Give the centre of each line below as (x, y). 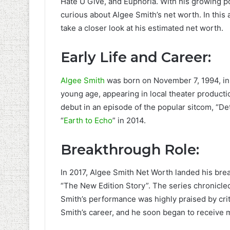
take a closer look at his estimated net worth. (142, 28)
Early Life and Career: (136, 57)
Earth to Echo (88, 120)
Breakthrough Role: (130, 149)
